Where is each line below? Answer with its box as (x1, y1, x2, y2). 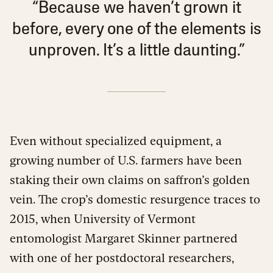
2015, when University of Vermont (10, 211, 196, 225)
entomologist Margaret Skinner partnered (10, 231, 238, 245)
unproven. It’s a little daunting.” (28, 42, 245, 60)
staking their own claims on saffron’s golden (10, 172, 250, 186)
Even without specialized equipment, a (10, 133, 222, 147)
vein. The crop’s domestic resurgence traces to (10, 192, 260, 206)
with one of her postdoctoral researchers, (10, 250, 234, 264)
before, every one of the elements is (12, 21, 261, 38)
